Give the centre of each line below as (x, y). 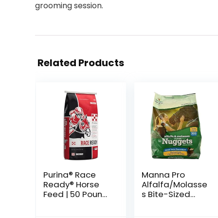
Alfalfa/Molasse (174, 184)
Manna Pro (163, 175)
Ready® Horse (71, 184)
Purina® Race (69, 175)
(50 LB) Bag (66, 204)
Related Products (81, 63)
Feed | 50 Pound (75, 194)
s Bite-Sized (166, 194)
